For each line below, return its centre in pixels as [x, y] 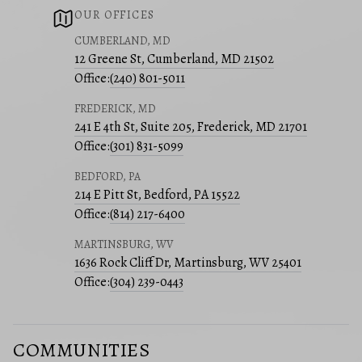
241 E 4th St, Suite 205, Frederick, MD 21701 [191, 127]
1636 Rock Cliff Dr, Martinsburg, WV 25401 [188, 263]
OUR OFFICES [115, 15]
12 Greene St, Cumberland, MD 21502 [174, 59]
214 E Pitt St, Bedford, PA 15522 [157, 195]
